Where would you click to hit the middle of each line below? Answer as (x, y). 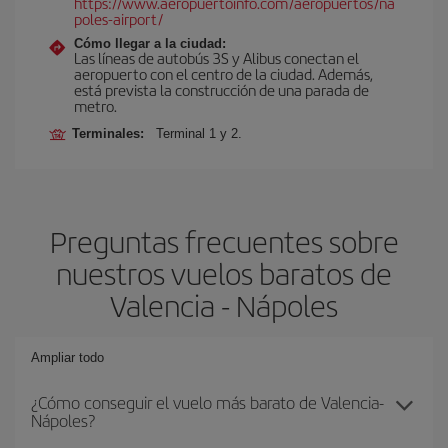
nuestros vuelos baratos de (224, 273)
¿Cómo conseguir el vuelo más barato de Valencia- (207, 402)
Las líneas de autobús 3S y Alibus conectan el (216, 57)
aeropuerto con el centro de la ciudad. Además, (223, 73)
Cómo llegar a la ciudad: (150, 43)
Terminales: (112, 133)
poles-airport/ (118, 18)
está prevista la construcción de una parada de (221, 89)
